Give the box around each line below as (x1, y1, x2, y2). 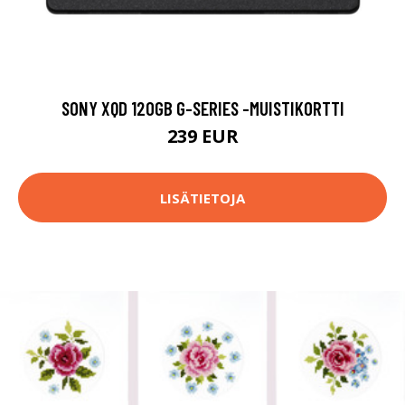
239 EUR (166, 124, 239, 149)
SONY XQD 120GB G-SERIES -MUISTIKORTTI (61, 97, 344, 120)
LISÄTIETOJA (160, 188, 245, 207)
